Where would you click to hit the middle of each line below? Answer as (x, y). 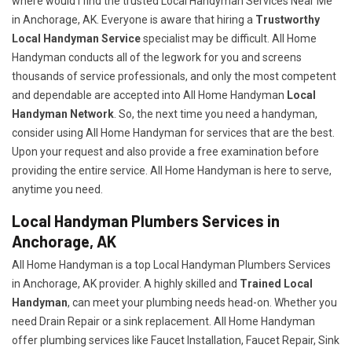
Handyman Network (63, 114)
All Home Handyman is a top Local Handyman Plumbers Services (171, 265)
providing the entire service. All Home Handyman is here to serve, (172, 171)
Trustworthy (288, 20)
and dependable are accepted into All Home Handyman (149, 95)
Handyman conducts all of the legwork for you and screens (157, 58)
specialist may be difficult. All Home (229, 39)
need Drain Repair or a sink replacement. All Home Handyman (163, 322)
